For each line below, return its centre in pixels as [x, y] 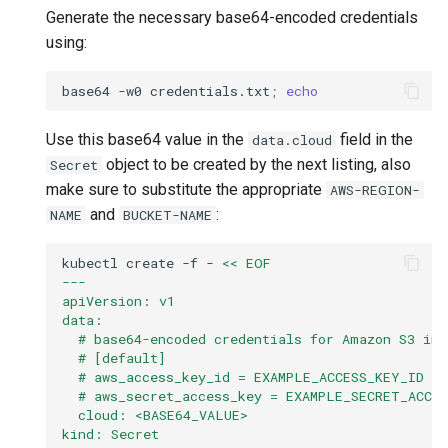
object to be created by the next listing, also [256, 165]
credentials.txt [210, 90]
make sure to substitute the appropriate [186, 190]
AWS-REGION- [375, 190]
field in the [374, 140]
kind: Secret [110, 433]
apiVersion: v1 [118, 300]
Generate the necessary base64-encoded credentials [232, 18]
